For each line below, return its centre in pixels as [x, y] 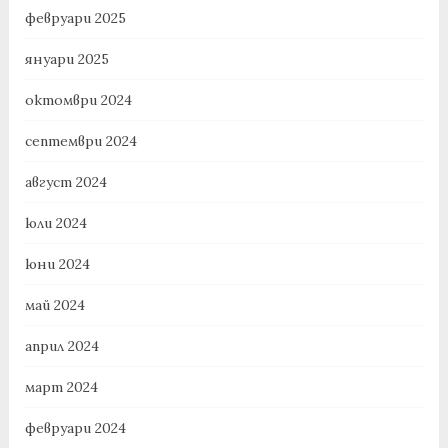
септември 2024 [80, 141]
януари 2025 [66, 59]
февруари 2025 [75, 18]
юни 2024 [57, 264]
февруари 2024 [75, 428]
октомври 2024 [78, 100]
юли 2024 [55, 223]
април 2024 [61, 346]
